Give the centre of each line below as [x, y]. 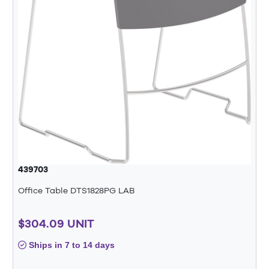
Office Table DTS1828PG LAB [76, 190]
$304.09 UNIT [56, 223]
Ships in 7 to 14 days [71, 245]
